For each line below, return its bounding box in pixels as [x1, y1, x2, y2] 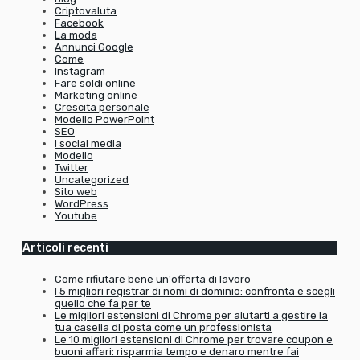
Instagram [55, 65, 105, 78]
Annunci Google [55, 41, 133, 54]
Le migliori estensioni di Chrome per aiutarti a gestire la [55, 309, 328, 322]
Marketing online [55, 89, 137, 102]
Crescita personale [55, 101, 149, 114]
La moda [55, 29, 97, 42]
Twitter [55, 162, 88, 174]
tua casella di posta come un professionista [55, 321, 272, 334]
